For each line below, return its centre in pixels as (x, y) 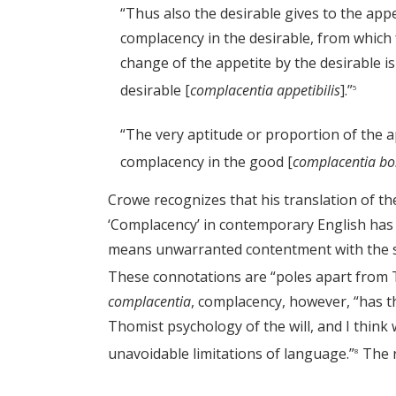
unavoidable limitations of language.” (231, 354)
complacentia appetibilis (265, 91)
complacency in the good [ (206, 162)
